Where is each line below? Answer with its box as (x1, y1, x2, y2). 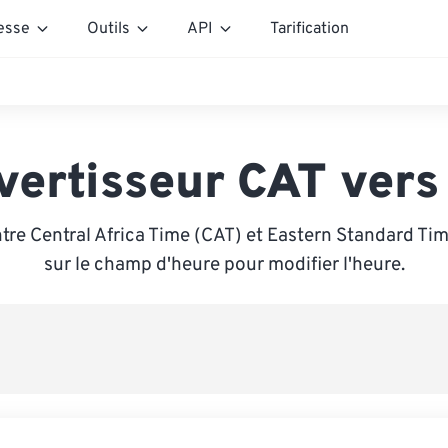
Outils (87, 18, 130, 39)
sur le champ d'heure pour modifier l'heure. (43, 253, 405, 277)
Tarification (270, 18, 349, 39)
